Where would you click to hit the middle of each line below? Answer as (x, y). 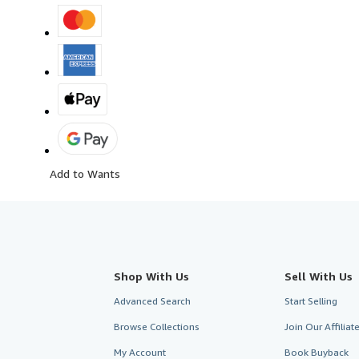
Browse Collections (157, 326)
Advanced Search (152, 301)
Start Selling (311, 301)
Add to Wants (85, 173)
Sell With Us (318, 276)
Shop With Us (151, 276)
